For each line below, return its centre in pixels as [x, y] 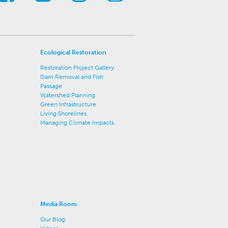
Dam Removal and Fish [72, 77]
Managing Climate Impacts [77, 123]
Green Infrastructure [68, 104]
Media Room [58, 204]
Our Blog [52, 219]
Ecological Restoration [73, 52]
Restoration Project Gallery [77, 68]
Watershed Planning [67, 95]
